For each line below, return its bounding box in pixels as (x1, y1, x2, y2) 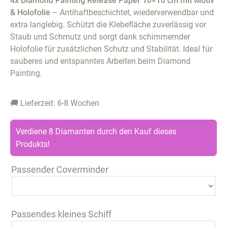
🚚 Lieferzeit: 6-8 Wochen (10, 98, 99, 108)
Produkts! (16, 139, 50, 149)
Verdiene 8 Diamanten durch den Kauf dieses (16, 126, 176, 136)
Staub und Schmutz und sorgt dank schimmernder (10, 32, 190, 42)
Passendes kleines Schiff (11, 209, 111, 219)
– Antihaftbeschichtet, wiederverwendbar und (50, 8, 214, 18)
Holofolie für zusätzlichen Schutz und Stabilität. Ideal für (10, 44, 212, 54)
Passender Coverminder (11, 164, 108, 175)
